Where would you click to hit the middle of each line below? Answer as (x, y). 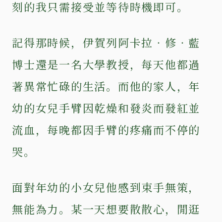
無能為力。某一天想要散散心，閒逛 (106, 209)
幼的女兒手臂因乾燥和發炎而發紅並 (106, 108)
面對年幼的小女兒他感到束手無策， (106, 187)
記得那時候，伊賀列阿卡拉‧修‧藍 (106, 42)
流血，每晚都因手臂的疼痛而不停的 (106, 129)
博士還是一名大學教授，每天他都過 (106, 64)
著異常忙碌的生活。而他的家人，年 (106, 86)
